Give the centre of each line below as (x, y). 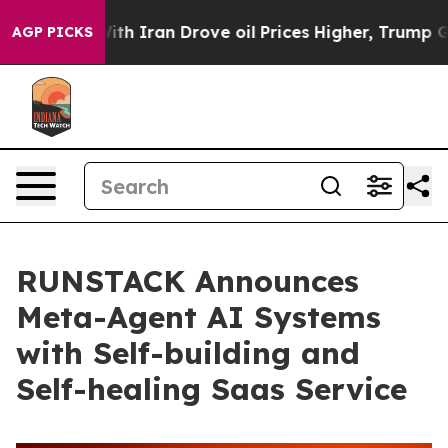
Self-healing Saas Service (211, 389)
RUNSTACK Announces (187, 281)
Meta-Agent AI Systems (198, 317)
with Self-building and (188, 353)
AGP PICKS (52, 32)
